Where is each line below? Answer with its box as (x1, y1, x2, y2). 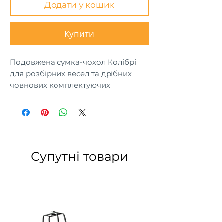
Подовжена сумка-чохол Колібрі (10, 57, 136, 67)
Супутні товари (30, 149, 128, 164)
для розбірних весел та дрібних (10, 69, 132, 79)
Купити (64, 28, 94, 40)
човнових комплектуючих (10, 80, 110, 90)
